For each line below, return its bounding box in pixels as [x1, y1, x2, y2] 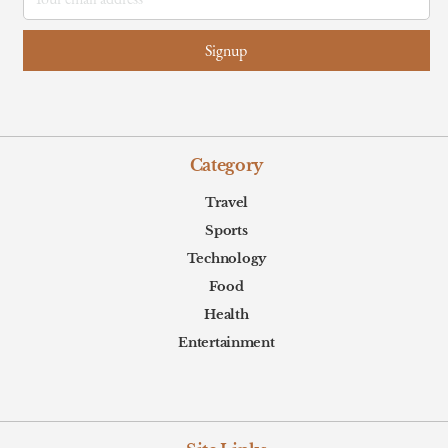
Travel [204, 193, 249, 211]
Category [189, 154, 264, 175]
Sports [205, 221, 248, 239]
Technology [186, 249, 267, 267]
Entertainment [178, 333, 275, 351]
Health [204, 305, 249, 323]
